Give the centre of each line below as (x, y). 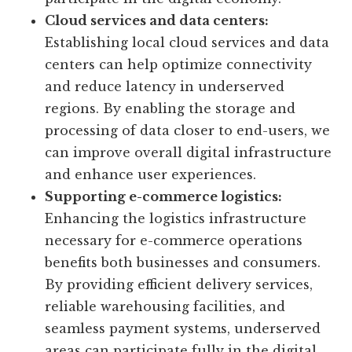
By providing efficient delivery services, (179, 285)
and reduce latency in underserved (165, 87)
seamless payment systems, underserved (183, 329)
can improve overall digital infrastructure (189, 153)
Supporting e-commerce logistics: (164, 197)
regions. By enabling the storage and (170, 109)
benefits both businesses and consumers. (183, 263)
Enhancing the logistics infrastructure (176, 219)
